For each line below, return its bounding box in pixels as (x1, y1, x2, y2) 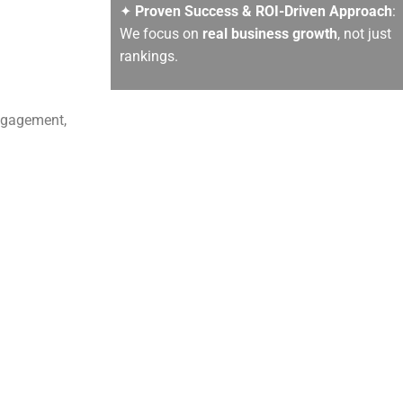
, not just (337, 24, 392, 42)
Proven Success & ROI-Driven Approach (135, 2, 393, 20)
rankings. (120, 47, 179, 65)
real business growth (202, 24, 338, 42)
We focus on (120, 24, 203, 42)
